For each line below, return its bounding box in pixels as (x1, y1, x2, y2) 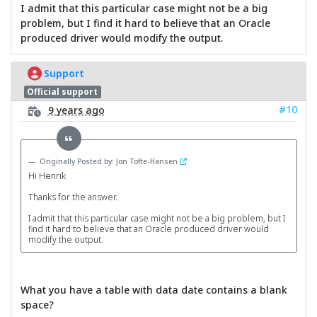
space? (20, 297, 54, 311)
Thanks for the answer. (28, 190, 117, 203)
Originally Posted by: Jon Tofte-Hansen (39, 156, 180, 166)
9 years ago (47, 103, 105, 117)
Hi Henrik (28, 169, 66, 182)
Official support (27, 85, 98, 98)
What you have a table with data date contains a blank (20, 282, 287, 296)
